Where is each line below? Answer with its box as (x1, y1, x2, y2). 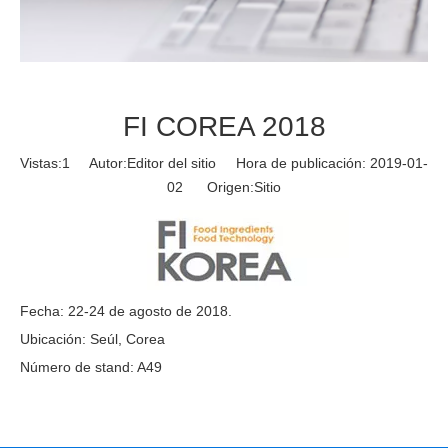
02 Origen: (167, 179, 254, 196)
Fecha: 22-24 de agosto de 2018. (20, 303, 232, 320)
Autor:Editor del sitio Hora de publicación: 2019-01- (70, 155, 428, 172)
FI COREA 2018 (122, 111, 326, 143)
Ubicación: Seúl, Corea (20, 331, 165, 348)
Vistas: (20, 155, 62, 172)
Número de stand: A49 (20, 359, 162, 376)
